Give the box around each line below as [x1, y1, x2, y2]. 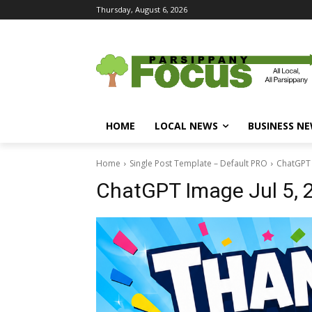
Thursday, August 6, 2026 [96, 4, 187, 15]
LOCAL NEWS [155, 119, 218, 132]
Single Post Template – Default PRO [130, 157, 267, 169]
